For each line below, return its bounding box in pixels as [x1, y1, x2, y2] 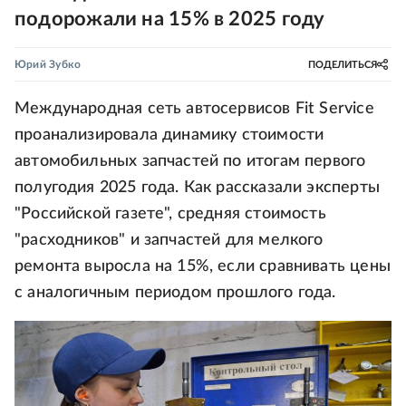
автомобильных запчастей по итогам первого [14, 153, 366, 169]
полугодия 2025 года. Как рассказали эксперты [14, 179, 380, 196]
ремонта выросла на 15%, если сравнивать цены [14, 258, 391, 275]
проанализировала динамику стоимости [14, 127, 324, 143]
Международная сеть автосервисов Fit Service [14, 101, 374, 117]
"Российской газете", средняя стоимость [14, 206, 326, 222]
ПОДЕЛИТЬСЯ [308, 59, 377, 70]
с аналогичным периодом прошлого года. [14, 285, 336, 301]
